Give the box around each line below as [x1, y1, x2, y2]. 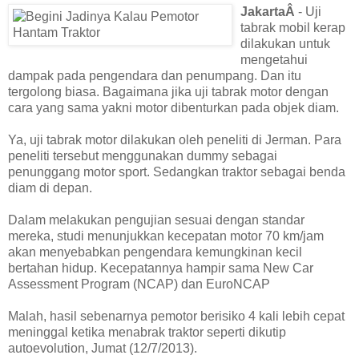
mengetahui [240, 53, 308, 67]
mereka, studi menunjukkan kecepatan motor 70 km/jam [8, 229, 324, 243]
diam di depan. [8, 181, 92, 195]
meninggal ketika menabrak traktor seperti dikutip [8, 325, 286, 339]
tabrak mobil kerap [240, 21, 345, 34]
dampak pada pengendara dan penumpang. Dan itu [8, 69, 301, 83]
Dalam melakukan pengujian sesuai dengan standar [8, 213, 305, 227]
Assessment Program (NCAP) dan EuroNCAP [8, 277, 270, 291]
